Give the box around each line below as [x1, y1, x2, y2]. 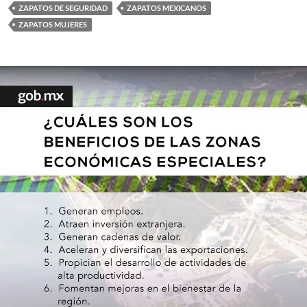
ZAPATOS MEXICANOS [127, 3, 206, 13]
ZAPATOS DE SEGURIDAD [19, 3, 108, 13]
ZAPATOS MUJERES [19, 20, 87, 29]
